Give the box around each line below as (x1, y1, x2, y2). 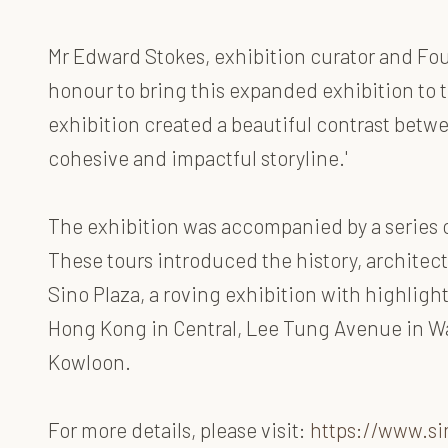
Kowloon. (48, 348, 131, 374)
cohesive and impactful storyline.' (48, 144, 348, 170)
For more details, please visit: (48, 416, 310, 442)
